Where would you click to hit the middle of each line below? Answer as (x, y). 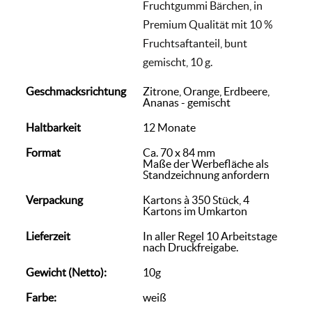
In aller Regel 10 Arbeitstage (210, 236)
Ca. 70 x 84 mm (179, 153)
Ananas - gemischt (187, 102)
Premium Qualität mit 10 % (208, 24)
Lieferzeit (48, 236)
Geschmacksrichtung (76, 91)
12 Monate (169, 127)
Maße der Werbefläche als (206, 164)
